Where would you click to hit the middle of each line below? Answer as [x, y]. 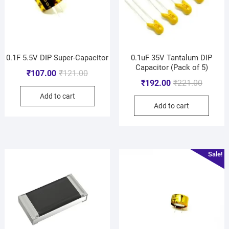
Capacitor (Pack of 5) [171, 68]
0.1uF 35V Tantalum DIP [172, 58]
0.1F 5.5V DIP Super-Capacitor [58, 58]
